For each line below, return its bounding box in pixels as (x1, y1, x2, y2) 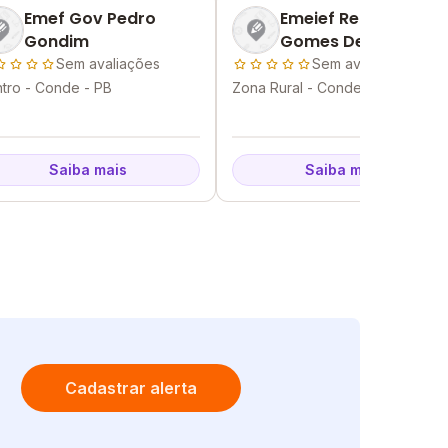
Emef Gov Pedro (24, 7, 156, 30)
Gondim (24, 30, 89, 53)
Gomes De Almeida (280, 30, 436, 53)
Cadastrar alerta (64, 377, 197, 398)
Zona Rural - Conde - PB (232, 79, 394, 96)
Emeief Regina (280, 7, 395, 30)
